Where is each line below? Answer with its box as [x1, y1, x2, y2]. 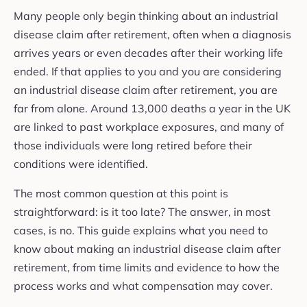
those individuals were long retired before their [14, 138, 252, 152]
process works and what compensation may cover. [14, 278, 273, 293]
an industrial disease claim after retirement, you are [14, 82, 278, 97]
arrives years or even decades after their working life [14, 45, 283, 60]
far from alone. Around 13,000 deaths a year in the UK [14, 101, 291, 115]
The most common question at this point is [14, 186, 228, 200]
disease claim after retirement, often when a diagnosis [14, 27, 291, 41]
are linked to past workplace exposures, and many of [14, 119, 284, 134]
